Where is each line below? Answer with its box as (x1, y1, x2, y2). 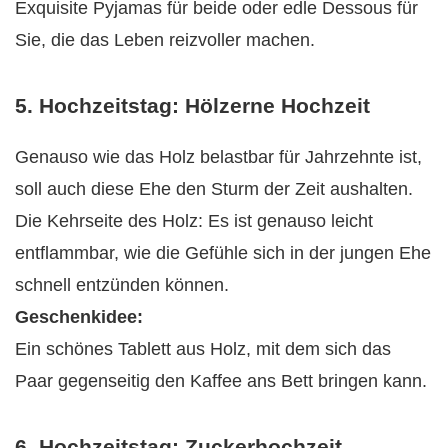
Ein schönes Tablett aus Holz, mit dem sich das (15, 339, 391, 360)
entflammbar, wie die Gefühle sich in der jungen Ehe (15, 243, 431, 264)
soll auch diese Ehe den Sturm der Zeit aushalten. (15, 179, 413, 200)
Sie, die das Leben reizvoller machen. (15, 30, 315, 51)
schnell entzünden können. (15, 275, 229, 296)
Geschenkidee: (15, 307, 143, 328)
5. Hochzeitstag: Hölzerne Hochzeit (15, 94, 370, 118)
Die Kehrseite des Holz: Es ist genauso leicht (15, 211, 373, 232)
